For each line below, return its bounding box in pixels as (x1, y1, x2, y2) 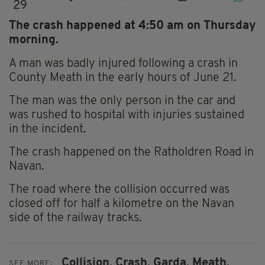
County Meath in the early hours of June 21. (9, 72, 237, 85)
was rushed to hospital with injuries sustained (9, 109, 244, 122)
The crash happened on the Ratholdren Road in (9, 147, 254, 159)
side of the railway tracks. (9, 212, 142, 225)
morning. (9, 34, 59, 47)
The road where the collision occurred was (9, 184, 230, 196)
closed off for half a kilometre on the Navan (9, 198, 234, 211)
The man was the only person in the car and (9, 95, 235, 108)
